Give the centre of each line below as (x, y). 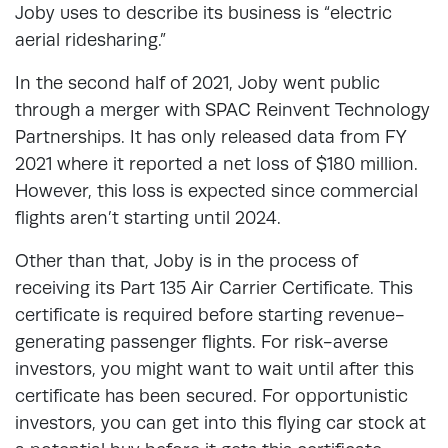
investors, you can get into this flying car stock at (220, 422)
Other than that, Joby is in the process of (186, 260)
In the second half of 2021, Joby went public (197, 82)
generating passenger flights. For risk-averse (201, 341)
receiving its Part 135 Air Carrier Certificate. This (214, 287)
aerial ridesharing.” (90, 39)
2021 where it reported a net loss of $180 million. (216, 163)
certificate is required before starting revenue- (210, 314)
